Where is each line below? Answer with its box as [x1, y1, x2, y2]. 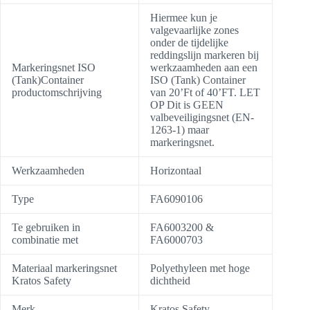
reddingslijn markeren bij [150, 48, 259, 61]
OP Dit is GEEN [150, 98, 224, 111]
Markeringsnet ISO [12, 61, 95, 73]
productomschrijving [12, 86, 102, 98]
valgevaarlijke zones [150, 24, 239, 36]
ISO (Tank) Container [150, 73, 246, 86]
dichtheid [150, 274, 190, 286]
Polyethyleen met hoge [150, 262, 250, 274]
